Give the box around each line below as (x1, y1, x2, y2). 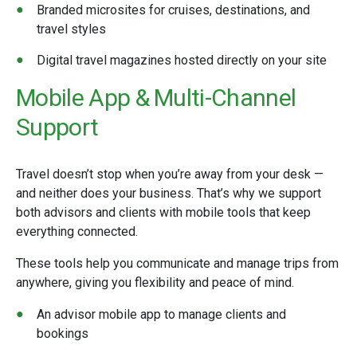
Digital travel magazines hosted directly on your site (37, 53, 327, 68)
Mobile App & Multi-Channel (16, 84, 296, 112)
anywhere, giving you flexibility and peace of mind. (16, 275, 294, 290)
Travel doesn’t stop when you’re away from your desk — (16, 167, 324, 182)
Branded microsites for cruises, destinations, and (37, 2, 310, 18)
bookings (37, 326, 88, 341)
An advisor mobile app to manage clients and (37, 307, 286, 322)
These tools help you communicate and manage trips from (16, 256, 339, 271)
